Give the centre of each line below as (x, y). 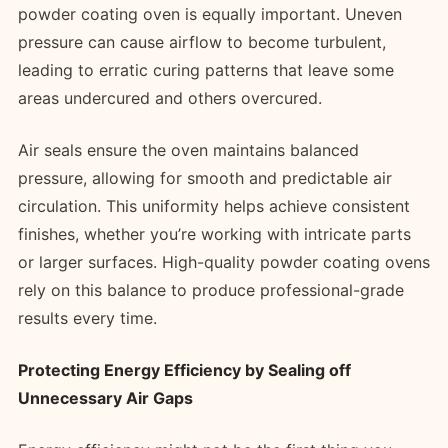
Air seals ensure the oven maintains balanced (188, 149)
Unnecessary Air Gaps (105, 397)
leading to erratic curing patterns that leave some (206, 69)
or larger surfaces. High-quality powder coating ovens (224, 261)
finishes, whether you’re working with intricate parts (214, 233)
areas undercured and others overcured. (172, 97)
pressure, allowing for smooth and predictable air (205, 177)
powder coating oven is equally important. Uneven (210, 13)
